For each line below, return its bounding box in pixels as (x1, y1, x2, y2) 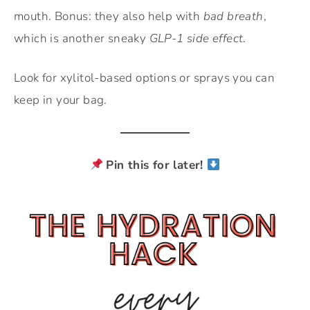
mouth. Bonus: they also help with (14, 8, 203, 25)
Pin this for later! (106, 157, 208, 174)
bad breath (203, 8, 264, 25)
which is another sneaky (14, 30, 149, 47)
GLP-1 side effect (149, 30, 244, 47)
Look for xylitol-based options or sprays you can (14, 70, 275, 86)
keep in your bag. (14, 92, 107, 109)
